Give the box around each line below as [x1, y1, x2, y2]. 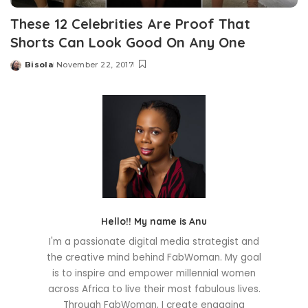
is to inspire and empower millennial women [52, 267, 256, 280]
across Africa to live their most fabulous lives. [47, 283, 261, 296]
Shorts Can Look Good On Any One [10, 34, 245, 52]
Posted [10, 65, 43, 75]
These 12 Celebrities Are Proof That [10, 15, 250, 33]
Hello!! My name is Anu [101, 215, 207, 228]
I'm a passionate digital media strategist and [49, 235, 259, 249]
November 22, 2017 [56, 60, 133, 70]
